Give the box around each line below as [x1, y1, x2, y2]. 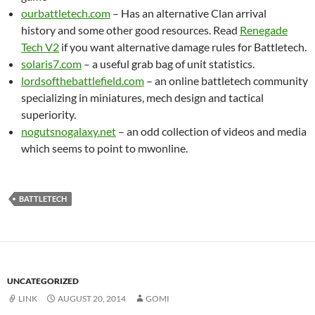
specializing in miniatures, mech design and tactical [21, 91, 264, 104]
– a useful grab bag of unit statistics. [82, 57, 255, 70]
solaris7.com [21, 57, 82, 70]
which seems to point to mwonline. [21, 141, 188, 155]
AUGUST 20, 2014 [58, 293, 126, 304]
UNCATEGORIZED [7, 276, 79, 286]
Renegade [240, 23, 288, 37]
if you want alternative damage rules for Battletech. [59, 40, 307, 53]
